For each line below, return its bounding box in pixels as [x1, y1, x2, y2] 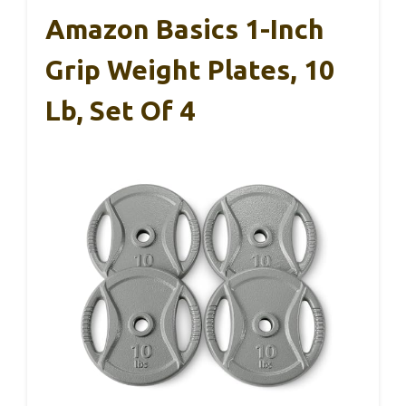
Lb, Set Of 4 [45, 94, 195, 126]
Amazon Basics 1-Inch [45, 13, 324, 44]
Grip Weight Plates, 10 [45, 53, 334, 85]
